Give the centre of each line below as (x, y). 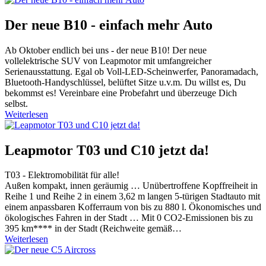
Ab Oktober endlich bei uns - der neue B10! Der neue (106, 50)
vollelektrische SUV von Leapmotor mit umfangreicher (108, 61)
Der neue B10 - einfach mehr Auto (109, 25)
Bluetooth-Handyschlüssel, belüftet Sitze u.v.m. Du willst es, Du (125, 82)
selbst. (16, 103)
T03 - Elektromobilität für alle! (62, 175)
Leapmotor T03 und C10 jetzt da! (107, 150)
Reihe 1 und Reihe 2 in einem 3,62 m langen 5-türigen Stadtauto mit (132, 197)
